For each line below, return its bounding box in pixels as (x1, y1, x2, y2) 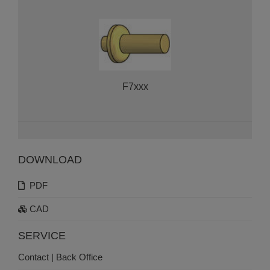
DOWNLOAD (18, 154, 82, 166)
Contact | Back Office (18, 252, 102, 263)
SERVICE (18, 230, 66, 242)
